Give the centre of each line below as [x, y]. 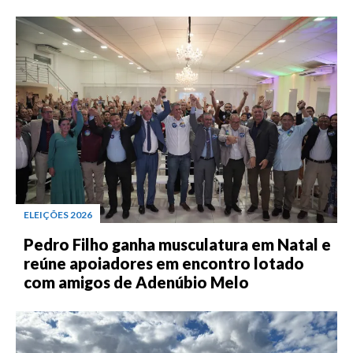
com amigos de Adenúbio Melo [136, 282]
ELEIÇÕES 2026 [58, 214]
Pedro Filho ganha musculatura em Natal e [177, 244]
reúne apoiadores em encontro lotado [164, 263]
